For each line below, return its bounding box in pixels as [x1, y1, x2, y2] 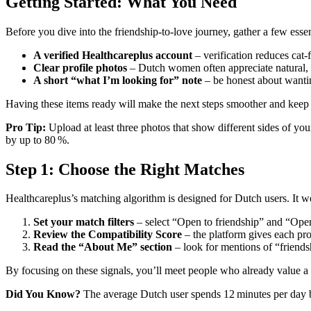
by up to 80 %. [6, 133, 69, 146]
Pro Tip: [6, 121, 46, 133]
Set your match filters [33, 216, 134, 228]
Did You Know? [6, 288, 81, 301]
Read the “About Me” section [33, 241, 172, 253]
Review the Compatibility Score [33, 228, 182, 241]
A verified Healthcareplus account [33, 49, 192, 61]
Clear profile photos [33, 61, 127, 74]
